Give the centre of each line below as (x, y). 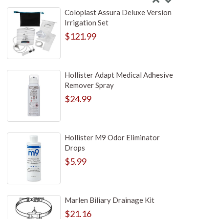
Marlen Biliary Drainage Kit (109, 200)
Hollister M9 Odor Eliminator (112, 138)
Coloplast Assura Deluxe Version (118, 12)
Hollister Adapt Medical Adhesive (119, 75)
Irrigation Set (86, 23)
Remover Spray (89, 85)
